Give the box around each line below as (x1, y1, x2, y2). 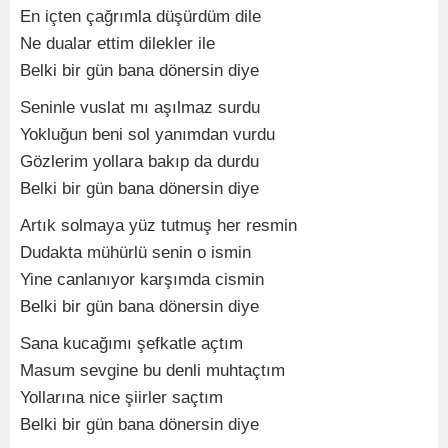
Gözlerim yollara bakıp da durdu (20, 151, 259, 171)
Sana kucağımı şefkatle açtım (20, 333, 243, 353)
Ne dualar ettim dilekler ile (20, 33, 215, 53)
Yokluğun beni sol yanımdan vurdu (20, 124, 275, 144)
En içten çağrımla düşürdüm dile (20, 6, 261, 26)
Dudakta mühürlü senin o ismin (20, 242, 251, 262)
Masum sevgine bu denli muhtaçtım (20, 360, 285, 380)
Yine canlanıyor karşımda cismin (20, 269, 264, 289)
